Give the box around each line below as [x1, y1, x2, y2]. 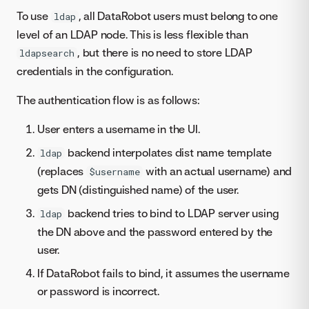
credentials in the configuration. [17, 64, 173, 79]
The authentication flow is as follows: [17, 93, 200, 108]
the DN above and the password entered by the [37, 225, 273, 239]
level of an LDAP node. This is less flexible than [17, 28, 248, 42]
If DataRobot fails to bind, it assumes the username [37, 266, 290, 281]
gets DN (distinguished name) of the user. [37, 183, 239, 197]
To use [17, 9, 51, 23]
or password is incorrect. [37, 284, 160, 299]
